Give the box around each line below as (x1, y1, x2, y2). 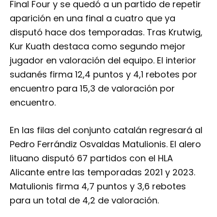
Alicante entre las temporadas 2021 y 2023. (10, 166, 195, 179)
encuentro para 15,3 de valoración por (10, 82, 175, 94)
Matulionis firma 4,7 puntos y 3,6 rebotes (10, 180, 186, 193)
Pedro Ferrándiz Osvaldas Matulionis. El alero (10, 138, 201, 151)
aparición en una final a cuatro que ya (10, 12, 175, 24)
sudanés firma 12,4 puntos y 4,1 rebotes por (10, 68, 197, 80)
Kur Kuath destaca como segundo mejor (10, 40, 186, 52)
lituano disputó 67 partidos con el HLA (10, 152, 173, 165)
